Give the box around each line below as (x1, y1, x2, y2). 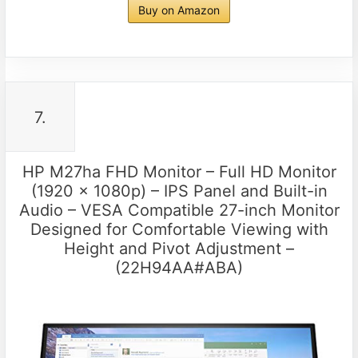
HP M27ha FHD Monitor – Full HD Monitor (22, 161, 336, 181)
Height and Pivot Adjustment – (64, 238, 294, 258)
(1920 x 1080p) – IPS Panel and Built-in (30, 181, 328, 201)
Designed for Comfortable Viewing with (30, 219, 328, 239)
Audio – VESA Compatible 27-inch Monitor (18, 200, 340, 220)
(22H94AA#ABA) (115, 257, 243, 277)
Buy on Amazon (138, 2, 220, 17)
